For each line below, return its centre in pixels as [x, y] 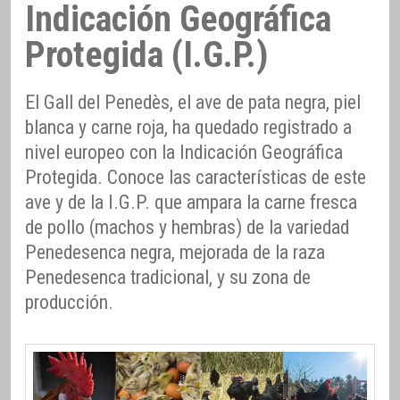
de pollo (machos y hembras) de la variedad [187, 228]
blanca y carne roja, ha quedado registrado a [188, 128]
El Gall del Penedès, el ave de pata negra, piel [193, 103]
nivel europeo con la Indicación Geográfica [184, 153]
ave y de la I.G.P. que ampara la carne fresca [191, 203]
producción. [69, 303]
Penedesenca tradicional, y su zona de [168, 278]
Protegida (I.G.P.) [147, 55]
